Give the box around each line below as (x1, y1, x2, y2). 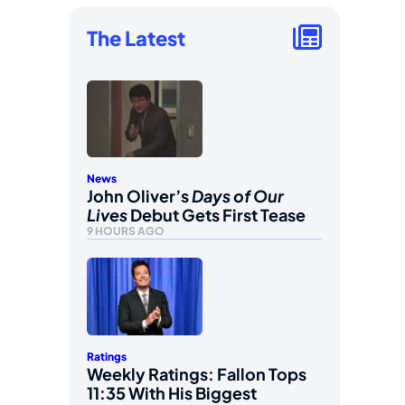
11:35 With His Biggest (87, 381, 257, 403)
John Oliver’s (87, 185, 192, 207)
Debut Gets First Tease (127, 204, 306, 226)
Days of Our (192, 185, 284, 207)
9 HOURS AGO (87, 224, 165, 239)
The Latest (87, 24, 185, 51)
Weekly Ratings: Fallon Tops (87, 363, 306, 384)
